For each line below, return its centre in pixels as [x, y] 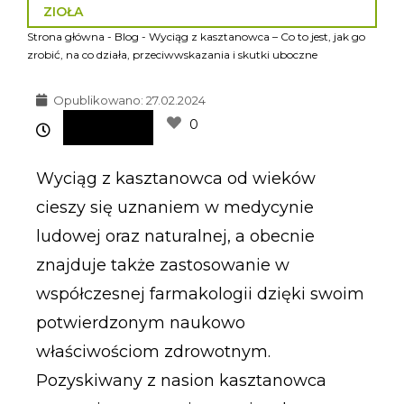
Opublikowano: [98, 100]
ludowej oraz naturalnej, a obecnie [175, 236]
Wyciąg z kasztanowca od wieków [175, 178]
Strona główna [65, 36]
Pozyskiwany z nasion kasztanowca [181, 380]
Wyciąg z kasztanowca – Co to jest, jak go [257, 36]
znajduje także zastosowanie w [162, 265]
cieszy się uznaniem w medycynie [174, 207]
